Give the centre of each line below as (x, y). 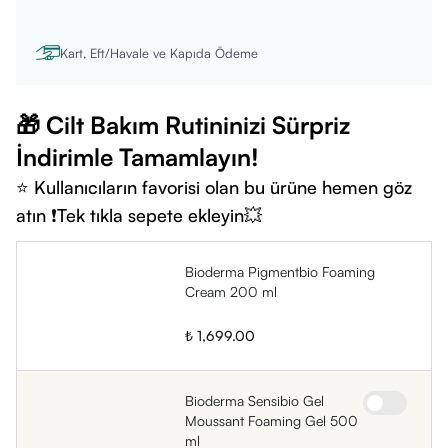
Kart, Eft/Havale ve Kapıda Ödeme (161, 53)
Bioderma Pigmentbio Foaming (280, 271)
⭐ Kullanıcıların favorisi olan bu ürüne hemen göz (214, 187)
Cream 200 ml (231, 291)
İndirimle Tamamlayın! (137, 157)
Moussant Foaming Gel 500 (271, 420)
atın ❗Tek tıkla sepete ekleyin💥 (139, 215)
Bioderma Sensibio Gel (254, 400)
